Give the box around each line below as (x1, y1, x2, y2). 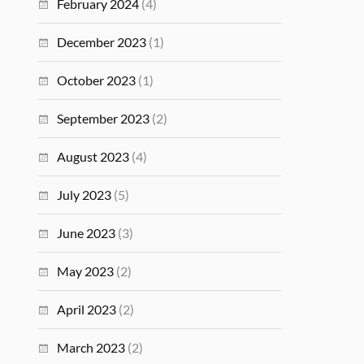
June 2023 (57, 225, 116, 240)
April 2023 (57, 301, 117, 317)
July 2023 (57, 187, 112, 202)
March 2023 (57, 340, 126, 355)
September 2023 (57, 110, 150, 126)
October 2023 (57, 72, 136, 88)
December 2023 (57, 34, 147, 50)
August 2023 (57, 149, 130, 164)
